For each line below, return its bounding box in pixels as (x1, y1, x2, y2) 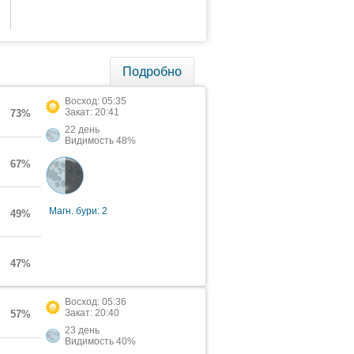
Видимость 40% (65, 336, 136, 347)
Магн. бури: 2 (49, 205, 107, 217)
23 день (65, 325, 100, 336)
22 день (65, 124, 100, 135)
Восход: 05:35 (65, 96, 126, 107)
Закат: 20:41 (65, 107, 119, 118)
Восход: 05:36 (65, 296, 126, 307)
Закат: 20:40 (65, 307, 119, 318)
